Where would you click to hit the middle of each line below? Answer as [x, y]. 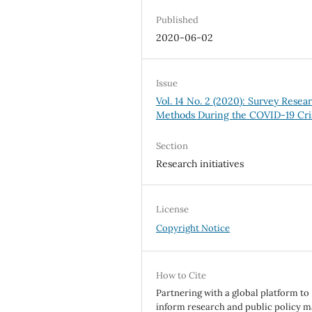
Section [172, 146]
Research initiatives [200, 164]
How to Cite [181, 276]
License [173, 210]
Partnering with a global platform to [233, 293]
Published [178, 20]
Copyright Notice [193, 228]
